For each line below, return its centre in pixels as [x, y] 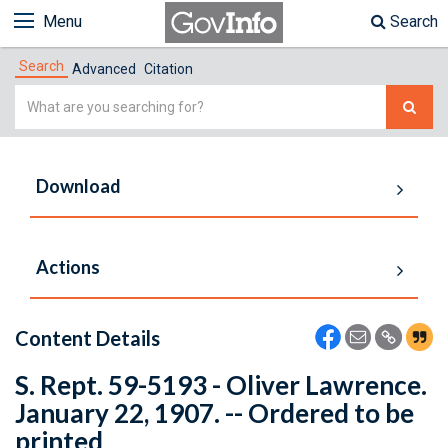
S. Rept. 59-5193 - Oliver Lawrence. [221, 385]
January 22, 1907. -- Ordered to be [214, 413]
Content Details [87, 338]
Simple [39, 96]
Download [78, 186]
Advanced [104, 69]
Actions [68, 267]
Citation [168, 69]
